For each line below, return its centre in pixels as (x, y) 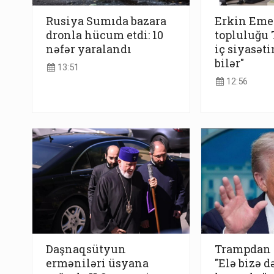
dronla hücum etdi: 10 (105, 35)
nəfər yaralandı (89, 49)
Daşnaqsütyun (86, 249)
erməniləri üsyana (97, 263)
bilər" (229, 63)
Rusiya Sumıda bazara (106, 20)
